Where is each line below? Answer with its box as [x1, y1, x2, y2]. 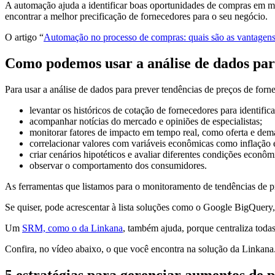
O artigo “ [5, 32, 44, 43]
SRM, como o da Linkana [22, 222, 123, 233]
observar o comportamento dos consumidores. [29, 160, 207, 171]
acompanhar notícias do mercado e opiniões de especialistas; [29, 115, 262, 126]
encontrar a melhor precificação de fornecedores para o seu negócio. [5, 11, 270, 22]
